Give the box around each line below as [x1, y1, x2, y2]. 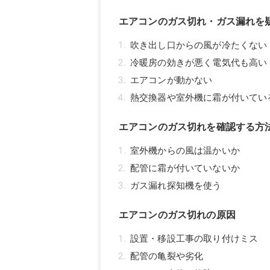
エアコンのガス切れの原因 [119, 209, 236, 221]
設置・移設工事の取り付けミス [130, 233, 259, 245]
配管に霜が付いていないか [130, 162, 240, 174]
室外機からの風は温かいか [130, 145, 240, 157]
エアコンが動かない [130, 74, 213, 86]
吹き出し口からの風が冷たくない [130, 39, 268, 51]
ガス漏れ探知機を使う [130, 180, 222, 192]
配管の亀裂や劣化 [130, 250, 204, 262]
